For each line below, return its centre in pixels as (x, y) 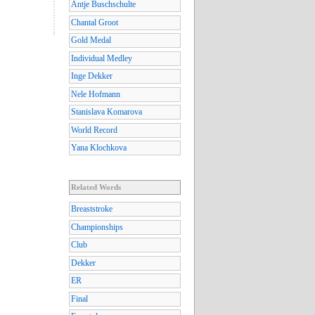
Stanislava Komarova (107, 112)
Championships (97, 227)
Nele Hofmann (96, 94)
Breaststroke (92, 209)
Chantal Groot (95, 22)
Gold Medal (91, 40)
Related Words (96, 187)
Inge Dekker (92, 76)
